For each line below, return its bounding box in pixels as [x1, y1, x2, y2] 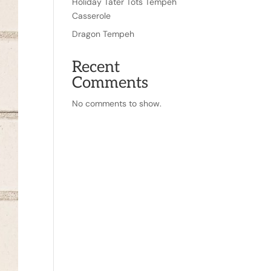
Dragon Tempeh [72, 28, 135, 39]
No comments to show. [72, 98, 162, 109]
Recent [72, 57, 120, 77]
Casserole [72, 10, 111, 21]
